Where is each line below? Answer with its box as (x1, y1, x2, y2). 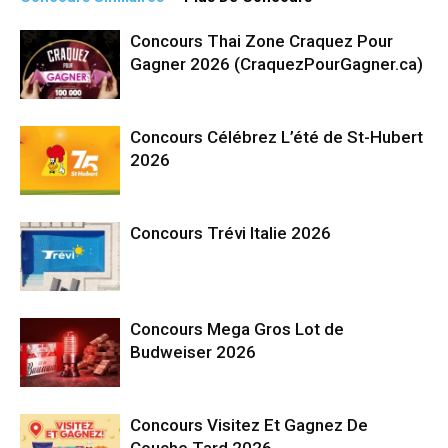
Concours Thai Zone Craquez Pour (130, 30, 393, 51)
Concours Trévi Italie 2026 (130, 222, 331, 243)
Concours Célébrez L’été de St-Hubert (130, 126, 423, 147)
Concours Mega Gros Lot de (130, 318, 344, 339)
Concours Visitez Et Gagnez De (130, 414, 368, 435)
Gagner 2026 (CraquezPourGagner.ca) (130, 53, 423, 74)
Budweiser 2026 (130, 341, 256, 362)
